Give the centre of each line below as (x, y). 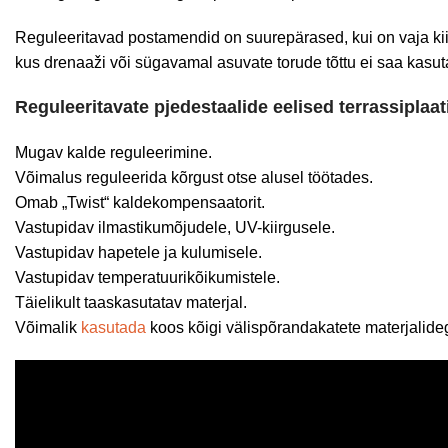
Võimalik (48, 327)
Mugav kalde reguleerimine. (113, 152)
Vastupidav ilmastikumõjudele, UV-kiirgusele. (175, 227)
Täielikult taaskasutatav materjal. (131, 302)
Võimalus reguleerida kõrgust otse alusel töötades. (194, 177)
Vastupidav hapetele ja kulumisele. (138, 252)
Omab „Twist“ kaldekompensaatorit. (140, 202)
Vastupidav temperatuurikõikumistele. (147, 277)
